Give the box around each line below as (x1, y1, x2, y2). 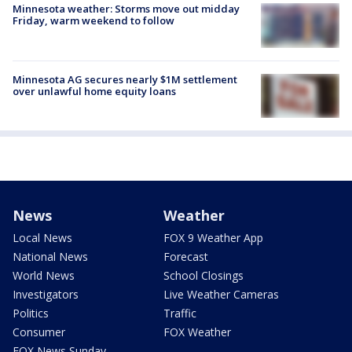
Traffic (163, 305, 196, 321)
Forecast (163, 248, 208, 264)
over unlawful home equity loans (13, 83, 176, 98)
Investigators (13, 286, 79, 302)
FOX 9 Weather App (163, 229, 263, 245)
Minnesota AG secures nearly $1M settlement (13, 71, 237, 86)
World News (13, 267, 75, 283)
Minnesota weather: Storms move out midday (13, 2, 240, 16)
